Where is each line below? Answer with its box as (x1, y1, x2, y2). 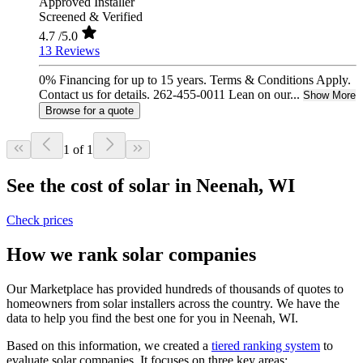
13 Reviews (39, 44, 100, 58)
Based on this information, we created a (6, 338, 211, 352)
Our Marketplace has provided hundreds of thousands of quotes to (6, 281, 344, 296)
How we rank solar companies (6, 244, 256, 266)
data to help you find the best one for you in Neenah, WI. (6, 310, 301, 325)
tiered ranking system (211, 338, 320, 352)
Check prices (6, 213, 73, 228)
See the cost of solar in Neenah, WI (6, 175, 295, 197)
